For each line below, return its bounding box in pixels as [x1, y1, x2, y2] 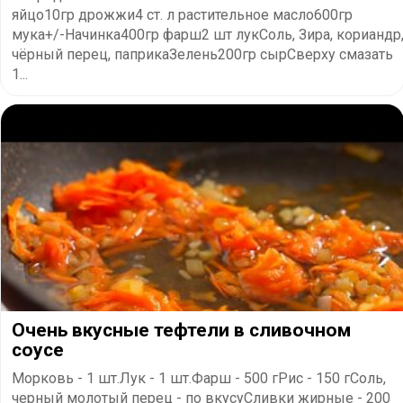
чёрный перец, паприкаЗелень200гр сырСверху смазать [12, 45, 393, 63]
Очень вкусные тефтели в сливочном [12, 318, 351, 341]
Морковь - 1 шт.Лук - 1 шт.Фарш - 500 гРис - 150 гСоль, [12, 369, 386, 387]
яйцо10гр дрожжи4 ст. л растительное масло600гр [12, 5, 353, 23]
